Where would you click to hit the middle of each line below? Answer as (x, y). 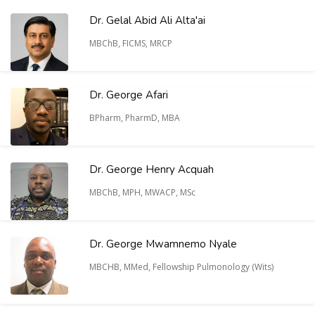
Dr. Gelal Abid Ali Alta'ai (147, 20)
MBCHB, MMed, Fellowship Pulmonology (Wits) (181, 267)
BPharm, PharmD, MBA (136, 118)
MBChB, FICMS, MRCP (132, 43)
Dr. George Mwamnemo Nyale (163, 244)
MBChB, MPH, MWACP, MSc (143, 192)
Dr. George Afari (129, 95)
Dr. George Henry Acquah (152, 169)
